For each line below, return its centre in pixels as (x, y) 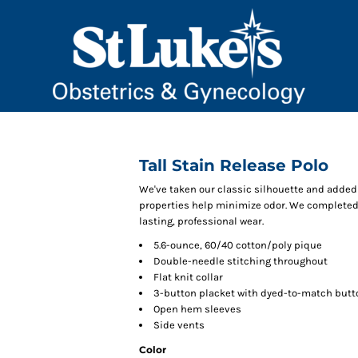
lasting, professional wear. (201, 221)
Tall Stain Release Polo (234, 165)
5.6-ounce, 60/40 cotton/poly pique (238, 245)
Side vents (179, 325)
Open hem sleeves (197, 309)
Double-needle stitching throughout (241, 261)
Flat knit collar (188, 277)
